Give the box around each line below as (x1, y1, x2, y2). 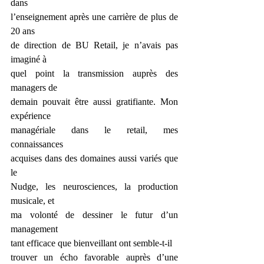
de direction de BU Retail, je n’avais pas (11, 40, 178, 50)
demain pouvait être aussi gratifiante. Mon (11, 97, 178, 107)
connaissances (11, 139, 63, 149)
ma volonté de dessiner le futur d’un (11, 210, 178, 220)
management (11, 224, 58, 234)
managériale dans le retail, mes (11, 125, 178, 135)
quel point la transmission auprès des (11, 68, 178, 78)
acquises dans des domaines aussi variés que (11, 153, 178, 163)
